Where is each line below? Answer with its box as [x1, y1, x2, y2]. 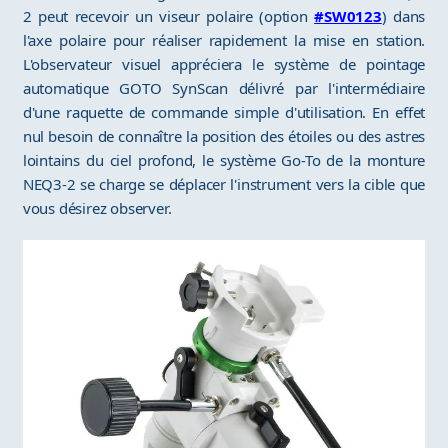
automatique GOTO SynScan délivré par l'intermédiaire [22, 78, 426, 99]
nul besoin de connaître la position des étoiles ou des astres [22, 126, 426, 147]
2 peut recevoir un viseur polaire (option [22, 6, 315, 27]
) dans [381, 6, 426, 27]
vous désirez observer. [22, 198, 172, 219]
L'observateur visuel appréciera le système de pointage [22, 54, 426, 75]
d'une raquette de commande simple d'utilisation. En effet [22, 102, 426, 123]
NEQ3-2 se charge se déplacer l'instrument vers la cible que [22, 174, 426, 195]
